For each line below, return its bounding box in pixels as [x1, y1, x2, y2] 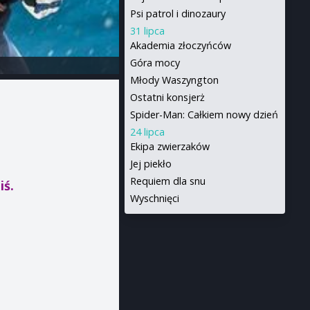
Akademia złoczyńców [129, 39, 231, 52]
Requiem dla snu [129, 174, 206, 188]
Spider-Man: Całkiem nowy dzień [129, 108, 278, 121]
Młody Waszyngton [129, 73, 219, 86]
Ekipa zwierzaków [129, 140, 210, 153]
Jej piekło [129, 157, 172, 170]
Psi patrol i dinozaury [129, 7, 226, 20]
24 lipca [129, 125, 165, 138]
